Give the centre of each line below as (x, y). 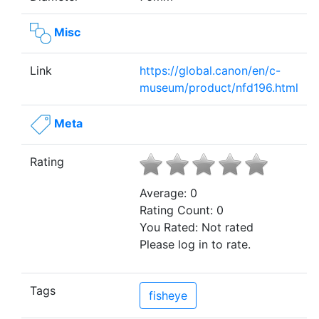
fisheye (168, 296)
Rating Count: (178, 210)
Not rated (228, 228)
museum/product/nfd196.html (219, 88)
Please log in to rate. (195, 245)
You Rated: (171, 228)
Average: (165, 193)
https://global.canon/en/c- (210, 71)
